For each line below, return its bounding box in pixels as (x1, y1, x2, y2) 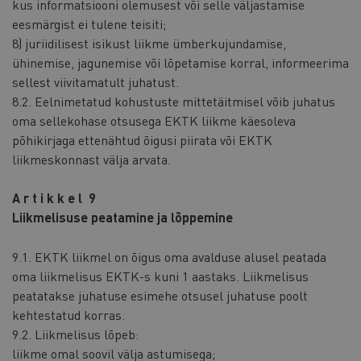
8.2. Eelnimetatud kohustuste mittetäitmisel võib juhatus (12, 93, 335, 110)
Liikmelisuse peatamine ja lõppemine (12, 209, 233, 226)
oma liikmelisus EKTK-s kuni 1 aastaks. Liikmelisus (12, 268, 309, 284)
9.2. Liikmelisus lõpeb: (12, 326, 139, 342)
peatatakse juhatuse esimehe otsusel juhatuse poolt (12, 287, 308, 304)
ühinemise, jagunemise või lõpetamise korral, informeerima (12, 54, 349, 72)
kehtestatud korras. (12, 306, 125, 323)
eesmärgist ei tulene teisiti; (12, 15, 166, 33)
